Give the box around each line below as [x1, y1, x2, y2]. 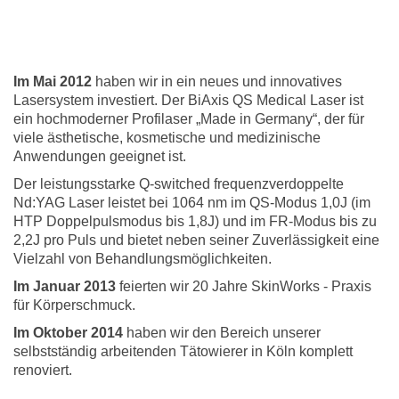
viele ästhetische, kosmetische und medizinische [13, 129, 321, 145]
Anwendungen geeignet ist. [13, 148, 186, 164]
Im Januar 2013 [13, 278, 116, 294]
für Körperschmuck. [13, 297, 135, 313]
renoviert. [13, 362, 72, 378]
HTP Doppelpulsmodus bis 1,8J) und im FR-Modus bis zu [13, 213, 377, 229]
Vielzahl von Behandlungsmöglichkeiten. [13, 250, 272, 266]
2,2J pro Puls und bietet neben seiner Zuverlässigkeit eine [13, 232, 379, 248]
